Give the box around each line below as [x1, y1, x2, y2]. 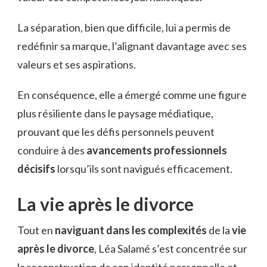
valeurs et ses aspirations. [17, 57, 136, 71]
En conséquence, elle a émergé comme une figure [17, 88, 247, 101]
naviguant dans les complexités [55, 223, 207, 237]
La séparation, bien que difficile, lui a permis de [17, 20, 231, 34]
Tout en [17, 223, 55, 237]
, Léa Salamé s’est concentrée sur [94, 241, 247, 255]
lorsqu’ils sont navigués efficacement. [55, 162, 232, 175]
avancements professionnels [86, 143, 227, 157]
